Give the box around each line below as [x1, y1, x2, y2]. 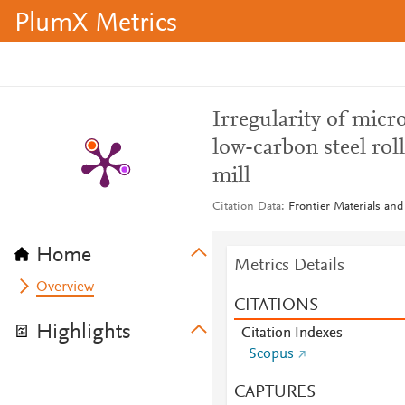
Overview [36, 280, 95, 295]
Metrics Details [233, 257, 344, 275]
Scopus [248, 347, 294, 362]
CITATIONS [233, 297, 318, 315]
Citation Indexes [240, 326, 343, 341]
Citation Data [212, 201, 281, 213]
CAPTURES [233, 383, 316, 401]
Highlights [36, 322, 131, 344]
